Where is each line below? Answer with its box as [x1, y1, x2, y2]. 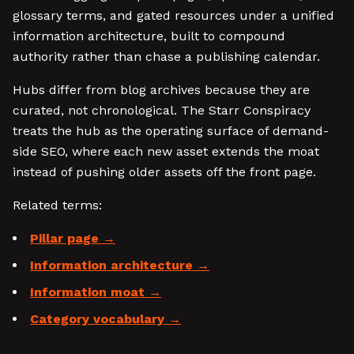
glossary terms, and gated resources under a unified [13, 8, 334, 23]
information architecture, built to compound [13, 28, 285, 43]
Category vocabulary [30, 311, 164, 326]
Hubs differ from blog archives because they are [13, 82, 310, 97]
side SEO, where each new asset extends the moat [13, 144, 319, 159]
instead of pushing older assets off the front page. [13, 164, 316, 179]
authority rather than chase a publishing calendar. [13, 49, 320, 64]
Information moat [30, 284, 145, 299]
